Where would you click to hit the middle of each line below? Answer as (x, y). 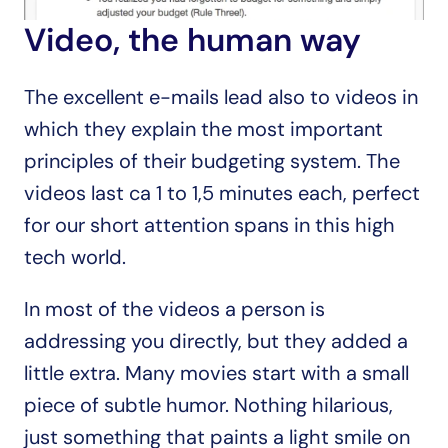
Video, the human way (192, 40)
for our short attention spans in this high (209, 225)
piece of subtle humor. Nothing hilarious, (208, 405)
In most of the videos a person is (174, 309)
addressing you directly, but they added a (216, 341)
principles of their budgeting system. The (212, 161)
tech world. (75, 257)
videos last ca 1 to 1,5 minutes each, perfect (222, 193)
